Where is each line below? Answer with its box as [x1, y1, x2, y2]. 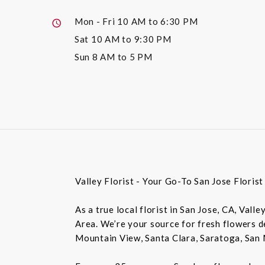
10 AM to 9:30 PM [91, 34, 172, 45]
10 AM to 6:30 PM [117, 16, 198, 27]
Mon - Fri [74, 16, 118, 27]
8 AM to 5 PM [92, 51, 153, 63]
